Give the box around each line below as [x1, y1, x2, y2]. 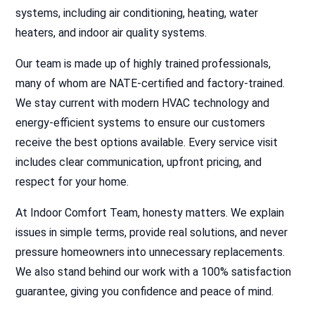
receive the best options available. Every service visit [15, 136, 278, 149]
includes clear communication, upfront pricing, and [15, 155, 262, 169]
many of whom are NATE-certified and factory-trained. [15, 77, 285, 90]
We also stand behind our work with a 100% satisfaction [15, 265, 292, 278]
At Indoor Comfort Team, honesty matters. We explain [15, 206, 285, 219]
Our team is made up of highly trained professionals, [15, 57, 271, 70]
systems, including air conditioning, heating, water [15, 6, 259, 20]
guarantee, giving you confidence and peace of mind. [15, 285, 274, 298]
